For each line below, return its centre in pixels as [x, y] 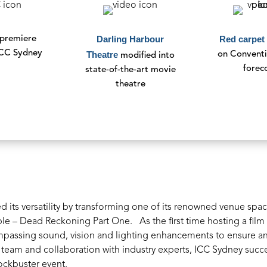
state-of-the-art [117, 70]
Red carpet [242, 39]
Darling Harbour [131, 39]
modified [138, 55]
